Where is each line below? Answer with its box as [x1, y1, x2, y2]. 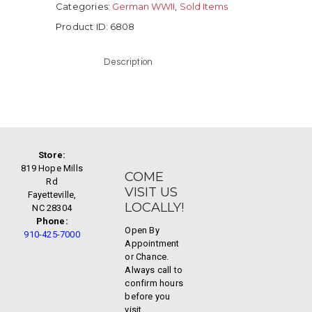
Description [104, 56, 153, 67]
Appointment [125, 237, 180, 249]
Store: [38, 149, 66, 160]
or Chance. [125, 251, 169, 262]
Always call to [125, 264, 183, 275]
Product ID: [56, 21, 111, 33]
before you [125, 290, 171, 302]
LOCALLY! [125, 198, 185, 215]
